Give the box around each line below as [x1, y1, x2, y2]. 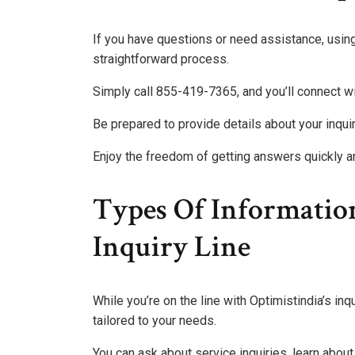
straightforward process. [93, 51, 229, 67]
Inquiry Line [93, 227, 250, 267]
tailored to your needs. [93, 312, 216, 328]
